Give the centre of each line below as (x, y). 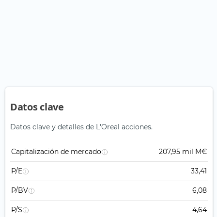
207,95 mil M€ (183, 152)
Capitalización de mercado (56, 152)
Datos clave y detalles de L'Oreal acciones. (81, 127)
